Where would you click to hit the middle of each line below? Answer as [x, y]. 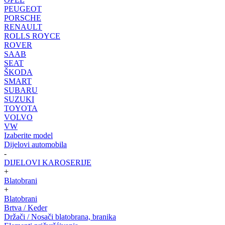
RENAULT [23, 27]
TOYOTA [21, 108]
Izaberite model [28, 135]
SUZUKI [19, 99]
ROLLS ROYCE [32, 36]
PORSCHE [23, 18]
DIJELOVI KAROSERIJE [48, 162]
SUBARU [21, 90]
